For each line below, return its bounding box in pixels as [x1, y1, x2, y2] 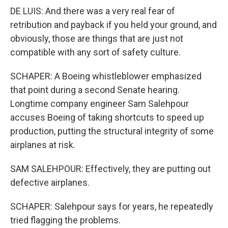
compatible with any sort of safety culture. [10, 47, 181, 58]
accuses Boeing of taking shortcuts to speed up [10, 112, 204, 123]
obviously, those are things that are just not [10, 33, 183, 44]
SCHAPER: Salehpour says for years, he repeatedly [10, 201, 213, 212]
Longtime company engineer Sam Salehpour [10, 98, 189, 109]
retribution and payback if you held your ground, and [10, 19, 217, 30]
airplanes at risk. [10, 139, 75, 150]
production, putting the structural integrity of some [10, 126, 214, 136]
